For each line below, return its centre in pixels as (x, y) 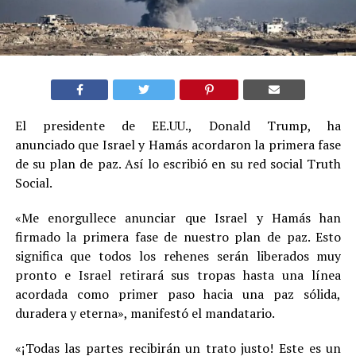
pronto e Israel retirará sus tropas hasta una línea (178, 275)
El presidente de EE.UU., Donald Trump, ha (178, 125)
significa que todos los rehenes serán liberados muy (178, 255)
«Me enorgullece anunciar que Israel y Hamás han (178, 217)
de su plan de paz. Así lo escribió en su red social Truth (178, 163)
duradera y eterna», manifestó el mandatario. (145, 313)
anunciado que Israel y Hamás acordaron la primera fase (178, 144)
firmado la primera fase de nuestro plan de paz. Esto (178, 236)
